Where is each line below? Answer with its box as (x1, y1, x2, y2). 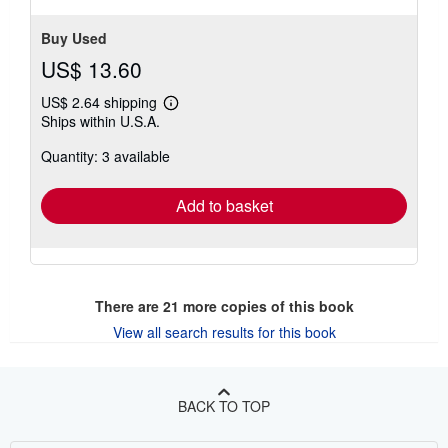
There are (94, 295, 163, 316)
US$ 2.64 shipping (41, 91, 161, 112)
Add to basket (175, 193, 273, 217)
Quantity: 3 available (41, 145, 170, 166)
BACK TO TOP (178, 395, 270, 416)
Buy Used (41, 27, 107, 48)
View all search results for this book (112, 321, 336, 342)
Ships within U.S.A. (41, 110, 160, 131)
